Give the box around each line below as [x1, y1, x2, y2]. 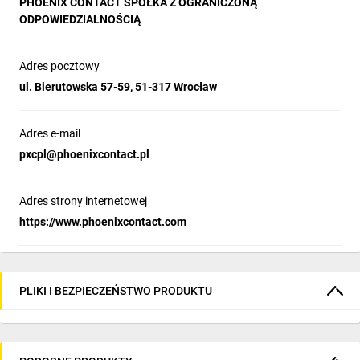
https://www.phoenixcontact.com [19, 215, 186, 228]
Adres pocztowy [19, 59, 100, 72]
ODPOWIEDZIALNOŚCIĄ [19, 13, 141, 26]
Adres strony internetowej [19, 194, 147, 207]
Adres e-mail [19, 127, 80, 140]
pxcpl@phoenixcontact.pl [19, 148, 149, 161]
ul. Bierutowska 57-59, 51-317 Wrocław [19, 80, 217, 93]
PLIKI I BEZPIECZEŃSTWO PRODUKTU [19, 284, 212, 297]
